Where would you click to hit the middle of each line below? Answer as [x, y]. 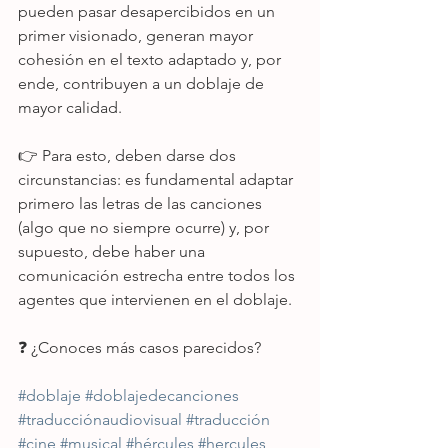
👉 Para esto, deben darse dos [129, 155]
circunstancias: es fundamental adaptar [157, 179]
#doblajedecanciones [162, 395]
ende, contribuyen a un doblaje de [143, 83]
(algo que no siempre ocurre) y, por [145, 227]
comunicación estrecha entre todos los [158, 275]
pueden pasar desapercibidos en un [148, 11]
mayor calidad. [70, 107]
